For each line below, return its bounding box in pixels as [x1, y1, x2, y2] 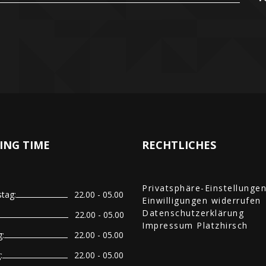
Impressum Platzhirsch [142, 220, 248, 231]
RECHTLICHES [142, 138, 216, 152]
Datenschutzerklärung [142, 207, 244, 218]
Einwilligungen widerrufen [142, 195, 261, 206]
